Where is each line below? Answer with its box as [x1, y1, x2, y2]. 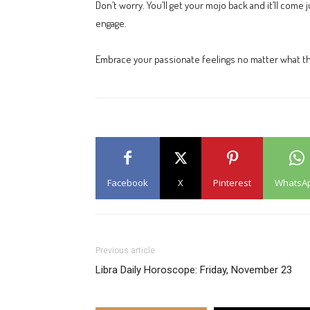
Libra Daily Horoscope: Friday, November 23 [95, 264, 292, 276]
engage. [95, 17, 127, 30]
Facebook [107, 176, 148, 189]
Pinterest [213, 176, 251, 189]
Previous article [95, 246, 155, 255]
